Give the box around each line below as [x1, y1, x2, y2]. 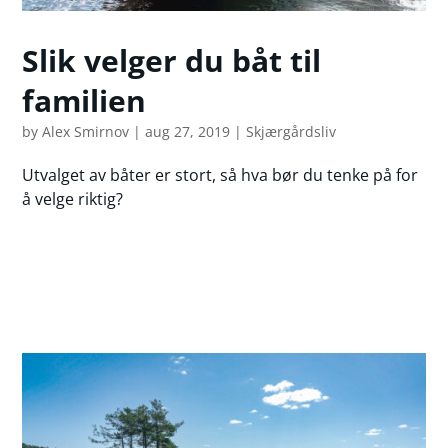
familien [22, 80, 147, 122]
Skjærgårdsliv [246, 122, 337, 142]
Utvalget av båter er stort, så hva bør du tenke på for [22, 164, 419, 187]
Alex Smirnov [42, 122, 130, 142]
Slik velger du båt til [22, 40, 322, 82]
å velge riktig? [22, 188, 124, 211]
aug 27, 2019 [145, 122, 231, 142]
